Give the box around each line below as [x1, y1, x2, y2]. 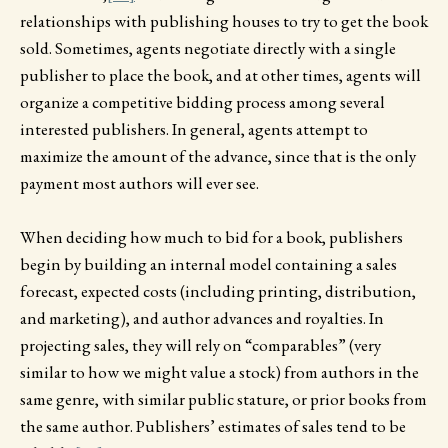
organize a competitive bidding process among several [20, 90, 385, 113]
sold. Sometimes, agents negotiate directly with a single [20, 36, 396, 59]
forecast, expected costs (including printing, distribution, [20, 280, 416, 303]
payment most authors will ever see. [20, 171, 259, 194]
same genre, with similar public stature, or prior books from [20, 388, 427, 411]
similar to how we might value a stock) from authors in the [20, 361, 419, 384]
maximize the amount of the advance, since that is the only [20, 144, 416, 167]
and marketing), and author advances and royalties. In [20, 307, 384, 330]
